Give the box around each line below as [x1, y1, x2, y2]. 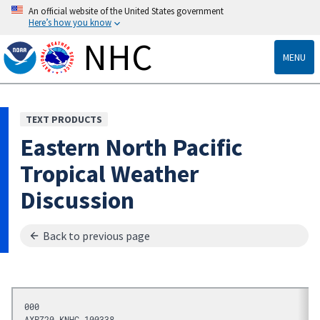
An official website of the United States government [29, 5, 224, 16]
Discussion [20, 184, 134, 215]
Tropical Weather [20, 157, 199, 189]
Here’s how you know [29, 16, 111, 28]
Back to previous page [43, 228, 150, 243]
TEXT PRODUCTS [26, 112, 102, 126]
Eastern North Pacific [20, 131, 243, 162]
